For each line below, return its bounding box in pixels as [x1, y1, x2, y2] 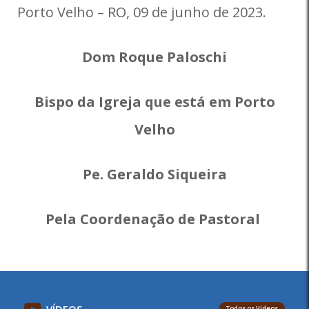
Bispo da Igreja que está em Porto [34, 92, 275, 111]
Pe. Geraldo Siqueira [82, 165, 227, 183]
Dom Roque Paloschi [82, 48, 227, 66]
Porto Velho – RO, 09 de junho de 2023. [17, 3, 266, 21]
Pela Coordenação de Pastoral [46, 210, 263, 228]
